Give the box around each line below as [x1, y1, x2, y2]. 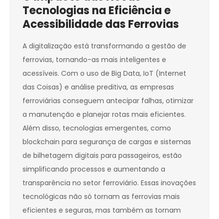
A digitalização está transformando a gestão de [22, 41, 186, 51]
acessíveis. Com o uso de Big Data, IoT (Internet [22, 68, 186, 79]
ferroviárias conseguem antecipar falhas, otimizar [22, 96, 194, 106]
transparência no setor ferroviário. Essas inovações [22, 178, 196, 188]
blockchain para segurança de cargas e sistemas [22, 137, 191, 147]
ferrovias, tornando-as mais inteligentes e [22, 55, 166, 65]
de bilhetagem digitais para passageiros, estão [22, 151, 182, 161]
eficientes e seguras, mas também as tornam [22, 205, 181, 216]
